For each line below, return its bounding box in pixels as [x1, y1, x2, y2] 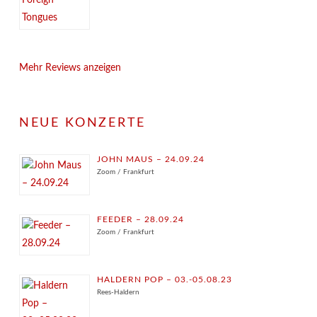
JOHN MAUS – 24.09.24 [96, 155, 205, 164]
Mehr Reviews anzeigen [18, 63, 121, 74]
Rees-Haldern [96, 289, 139, 296]
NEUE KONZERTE [18, 116, 146, 129]
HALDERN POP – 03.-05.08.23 [96, 275, 233, 284]
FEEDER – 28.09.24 [96, 215, 185, 224]
